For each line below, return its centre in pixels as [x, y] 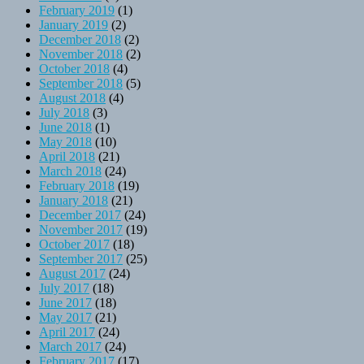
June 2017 [65, 302]
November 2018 [81, 54]
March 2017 [70, 346]
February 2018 [77, 185]
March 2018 [70, 171]
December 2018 [80, 39]
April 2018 [67, 156]
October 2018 [74, 68]
